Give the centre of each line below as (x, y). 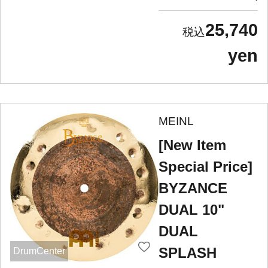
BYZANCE (193, 188)
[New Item (192, 145)
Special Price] (205, 166)
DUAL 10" (191, 209)
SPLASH (188, 252)
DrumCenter (39, 251)
